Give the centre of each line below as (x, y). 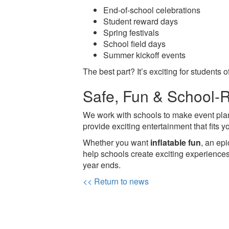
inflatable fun (176, 142)
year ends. (102, 165)
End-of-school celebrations (152, 10)
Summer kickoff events (145, 55)
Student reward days (141, 21)
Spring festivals (131, 32)
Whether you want (117, 142)
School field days (135, 43)
